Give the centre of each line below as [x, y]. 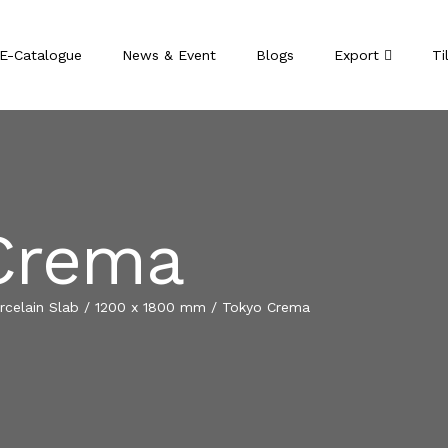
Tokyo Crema [266, 307]
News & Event [169, 54]
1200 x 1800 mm [150, 307]
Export [359, 54]
